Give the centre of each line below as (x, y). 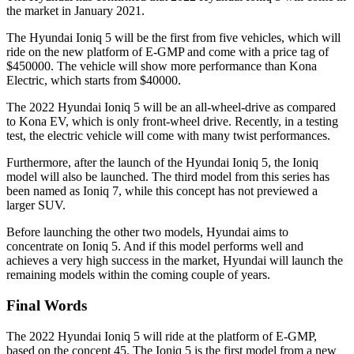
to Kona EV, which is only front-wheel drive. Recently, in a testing (172, 122)
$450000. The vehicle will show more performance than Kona (162, 66)
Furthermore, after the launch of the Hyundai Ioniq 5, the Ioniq (162, 163)
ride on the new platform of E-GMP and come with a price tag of (168, 52)
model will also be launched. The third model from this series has (168, 177)
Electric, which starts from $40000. (94, 81)
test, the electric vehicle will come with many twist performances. (168, 136)
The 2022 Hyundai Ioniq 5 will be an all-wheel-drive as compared (171, 107)
